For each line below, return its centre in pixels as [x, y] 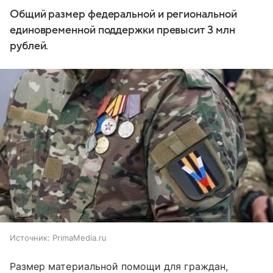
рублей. [29, 46]
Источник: [30, 238]
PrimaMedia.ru [80, 238]
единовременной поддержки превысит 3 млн [122, 30]
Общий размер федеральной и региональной [123, 14]
